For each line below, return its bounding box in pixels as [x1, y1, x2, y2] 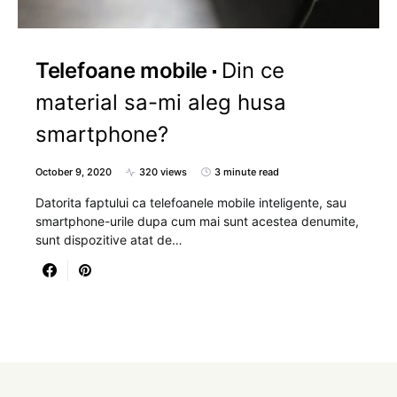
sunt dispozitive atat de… [35, 232, 183, 247]
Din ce [222, 58, 285, 83]
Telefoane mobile [35, 58, 208, 83]
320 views [139, 166, 187, 178]
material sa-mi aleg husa [35, 90, 286, 115]
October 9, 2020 [35, 166, 112, 178]
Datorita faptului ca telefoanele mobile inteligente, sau [35, 195, 346, 210]
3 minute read [214, 166, 279, 178]
